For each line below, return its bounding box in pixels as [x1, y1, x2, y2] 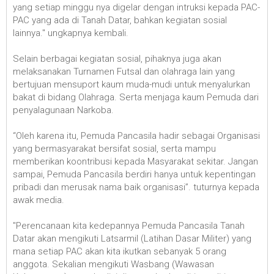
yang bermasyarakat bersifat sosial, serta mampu [13, 143, 216, 154]
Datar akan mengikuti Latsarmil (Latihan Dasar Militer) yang [13, 232, 251, 244]
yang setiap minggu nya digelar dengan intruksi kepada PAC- [13, 1, 260, 13]
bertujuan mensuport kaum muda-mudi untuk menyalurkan [13, 78, 250, 90]
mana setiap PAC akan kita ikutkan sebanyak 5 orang [13, 245, 226, 257]
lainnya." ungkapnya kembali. [13, 27, 128, 39]
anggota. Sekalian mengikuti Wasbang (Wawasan [13, 258, 214, 270]
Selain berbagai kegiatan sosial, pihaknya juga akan [13, 53, 221, 64]
